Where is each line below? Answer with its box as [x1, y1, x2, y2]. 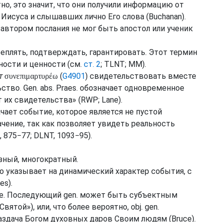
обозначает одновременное [78, 83, 184, 93]
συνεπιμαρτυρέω [4, 72, 58, 80]
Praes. [56, 83, 78, 93]
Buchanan [149, 12, 182, 21]
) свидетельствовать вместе [85, 71, 196, 81]
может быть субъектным [78, 190, 177, 200]
